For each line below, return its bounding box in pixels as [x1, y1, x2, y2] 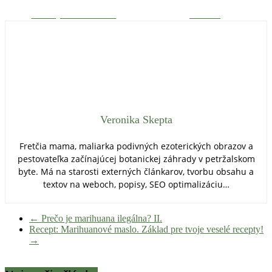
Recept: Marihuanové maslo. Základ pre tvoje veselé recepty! [29, 223, 263, 234]
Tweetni [189, 8, 220, 19]
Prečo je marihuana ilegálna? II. [39, 212, 162, 223]
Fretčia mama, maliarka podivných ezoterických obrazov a [19, 140, 253, 152]
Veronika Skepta [100, 113, 172, 126]
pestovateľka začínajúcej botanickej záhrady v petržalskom [17, 152, 255, 165]
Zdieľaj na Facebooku [31, 8, 117, 19]
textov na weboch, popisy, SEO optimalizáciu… [42, 178, 229, 190]
